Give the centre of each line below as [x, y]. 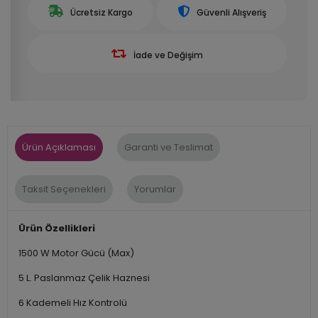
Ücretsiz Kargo [102, 12]
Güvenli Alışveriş [231, 12]
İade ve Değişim [168, 55]
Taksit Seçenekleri [64, 189]
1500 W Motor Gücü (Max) [76, 253]
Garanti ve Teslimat [169, 147]
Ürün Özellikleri [57, 228]
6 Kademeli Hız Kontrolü [73, 302]
